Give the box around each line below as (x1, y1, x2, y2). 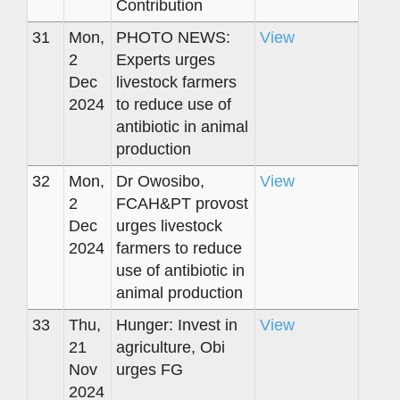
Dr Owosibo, (116, 171, 204, 190)
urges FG (116, 360, 183, 379)
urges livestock (116, 216, 222, 235)
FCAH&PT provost (116, 194, 248, 212)
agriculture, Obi (116, 337, 225, 356)
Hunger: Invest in (116, 315, 237, 334)
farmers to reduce (116, 238, 242, 257)
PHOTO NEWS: (116, 28, 230, 46)
